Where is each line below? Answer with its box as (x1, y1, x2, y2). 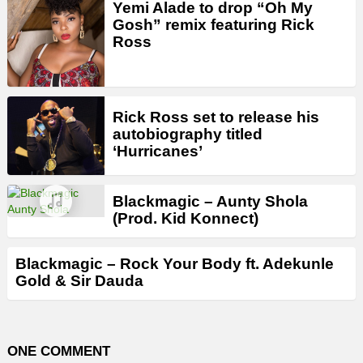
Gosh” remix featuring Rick (113, 16, 314, 34)
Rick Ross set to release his (113, 109, 319, 126)
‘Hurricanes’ (113, 143, 203, 160)
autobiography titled (113, 126, 263, 143)
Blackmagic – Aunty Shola (113, 192, 308, 210)
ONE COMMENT (7, 343, 110, 359)
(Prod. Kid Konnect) (113, 209, 258, 227)
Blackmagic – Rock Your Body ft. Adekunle (15, 254, 334, 272)
